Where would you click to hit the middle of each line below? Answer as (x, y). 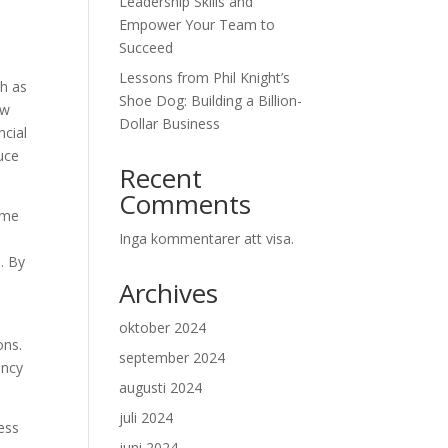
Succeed (146, 47)
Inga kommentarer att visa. (207, 238)
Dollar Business (170, 123)
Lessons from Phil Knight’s (205, 77)
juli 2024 (146, 417)
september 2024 (172, 357)
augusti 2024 (161, 387)
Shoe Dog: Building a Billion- (211, 100)
